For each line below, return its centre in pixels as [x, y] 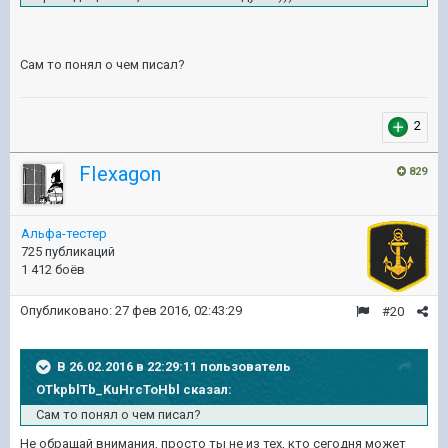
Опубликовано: [67, 310]
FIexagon [120, 174]
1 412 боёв [53, 269]
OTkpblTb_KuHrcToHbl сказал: [134, 389]
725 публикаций [68, 251]
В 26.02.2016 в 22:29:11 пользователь [174, 366]
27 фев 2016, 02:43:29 [178, 310]
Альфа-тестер [64, 233]
